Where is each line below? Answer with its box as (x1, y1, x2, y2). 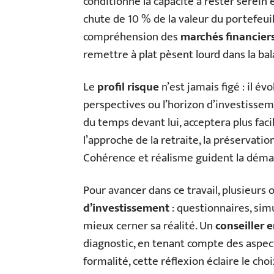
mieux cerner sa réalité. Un (83, 216, 215, 235)
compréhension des (83, 27, 180, 46)
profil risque (97, 77, 159, 97)
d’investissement (83, 198, 169, 218)
